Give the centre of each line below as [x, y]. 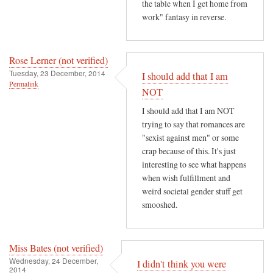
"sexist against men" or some [190, 138]
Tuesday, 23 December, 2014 [57, 73]
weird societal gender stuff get [192, 191]
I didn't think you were [182, 264]
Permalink [24, 83]
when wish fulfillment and [186, 178]
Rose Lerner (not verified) [58, 60]
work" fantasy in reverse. [184, 17]
